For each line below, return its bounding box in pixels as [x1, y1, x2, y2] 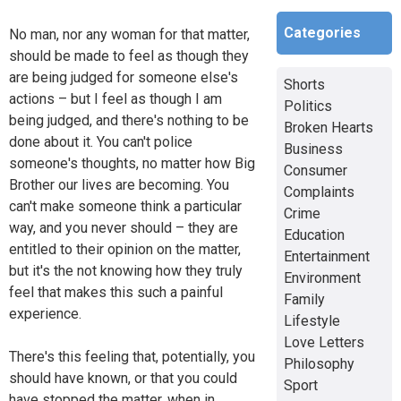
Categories [283, 23, 361, 41]
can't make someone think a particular [9, 197, 242, 215]
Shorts [283, 75, 325, 93]
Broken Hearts [283, 118, 373, 136]
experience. [9, 304, 81, 322]
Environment [283, 269, 361, 286]
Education [283, 226, 345, 243]
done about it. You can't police [9, 132, 192, 150]
